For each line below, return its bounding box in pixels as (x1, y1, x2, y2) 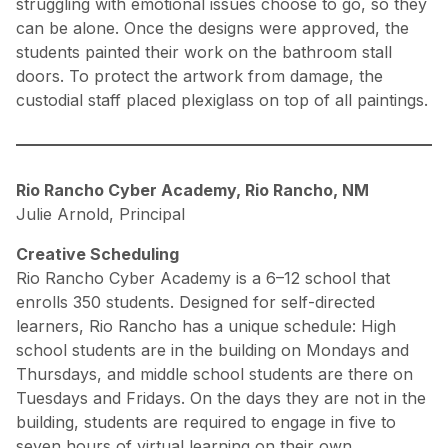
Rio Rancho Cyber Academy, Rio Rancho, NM (16, 180, 369, 201)
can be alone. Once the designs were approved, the (16, 18, 409, 39)
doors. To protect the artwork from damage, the (16, 66, 383, 87)
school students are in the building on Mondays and (16, 340, 409, 361)
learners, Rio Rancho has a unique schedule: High (16, 316, 396, 337)
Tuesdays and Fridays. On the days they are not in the (16, 388, 426, 409)
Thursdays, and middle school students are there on (16, 364, 413, 385)
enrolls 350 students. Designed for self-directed (16, 292, 375, 313)
